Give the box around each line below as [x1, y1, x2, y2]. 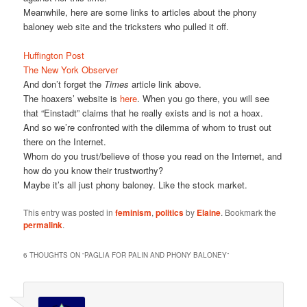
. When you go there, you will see [137, 92, 270, 106]
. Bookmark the [221, 206, 277, 219]
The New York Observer [23, 63, 119, 77]
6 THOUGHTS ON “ [23, 249, 85, 260]
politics [156, 206, 184, 219]
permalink [23, 219, 63, 232]
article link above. [129, 77, 202, 91]
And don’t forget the [23, 77, 105, 91]
